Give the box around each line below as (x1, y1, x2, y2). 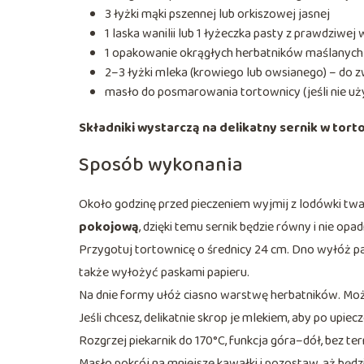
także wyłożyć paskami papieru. (79, 262, 249, 283)
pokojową (79, 216, 139, 237)
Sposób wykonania (79, 149, 243, 181)
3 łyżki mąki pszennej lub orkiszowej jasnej (105, 3, 330, 24)
